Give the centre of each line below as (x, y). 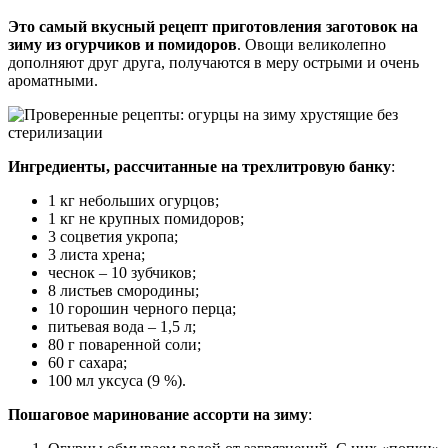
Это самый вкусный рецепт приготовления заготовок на (213, 27)
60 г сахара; (87, 363)
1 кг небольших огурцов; (133, 201)
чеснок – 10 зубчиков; (122, 273)
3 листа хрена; (96, 255)
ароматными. (53, 81)
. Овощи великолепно (311, 45)
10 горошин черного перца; (142, 309)
